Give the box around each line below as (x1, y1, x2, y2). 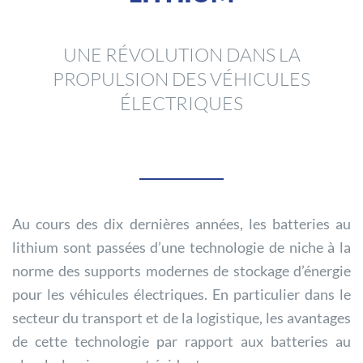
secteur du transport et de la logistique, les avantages (12, 308, 351, 327)
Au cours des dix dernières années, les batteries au (12, 214, 351, 233)
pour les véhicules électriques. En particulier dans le (12, 284, 351, 303)
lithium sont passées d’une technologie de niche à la (12, 237, 351, 256)
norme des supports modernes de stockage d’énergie (12, 261, 351, 280)
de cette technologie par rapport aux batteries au (12, 331, 351, 350)
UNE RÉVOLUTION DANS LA (62, 42, 301, 66)
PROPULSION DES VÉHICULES (53, 66, 310, 90)
